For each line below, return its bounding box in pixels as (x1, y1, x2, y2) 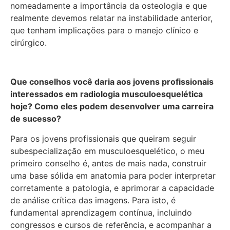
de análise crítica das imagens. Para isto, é (10, 195, 176, 205)
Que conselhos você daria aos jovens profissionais (10, 76, 214, 87)
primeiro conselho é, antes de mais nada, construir (10, 158, 206, 168)
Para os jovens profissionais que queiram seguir (10, 133, 196, 144)
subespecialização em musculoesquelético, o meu (10, 145, 204, 156)
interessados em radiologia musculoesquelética (10, 89, 203, 100)
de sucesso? (10, 113, 61, 124)
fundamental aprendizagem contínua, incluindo (10, 207, 192, 218)
